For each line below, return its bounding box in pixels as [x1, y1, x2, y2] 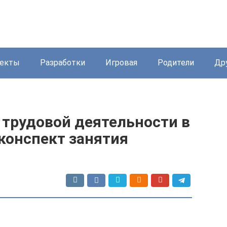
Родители [158, 58, 194, 67]
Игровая [105, 58, 137, 67]
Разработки [40, 58, 85, 67]
